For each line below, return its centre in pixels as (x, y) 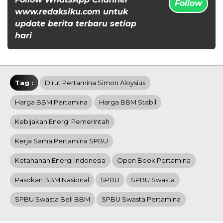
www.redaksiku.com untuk (71, 11)
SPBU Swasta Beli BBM (53, 199)
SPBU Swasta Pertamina (141, 199)
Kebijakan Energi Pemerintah (62, 121)
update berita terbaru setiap (76, 23)
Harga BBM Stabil (128, 102)
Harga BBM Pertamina (51, 102)
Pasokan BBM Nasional (52, 179)
